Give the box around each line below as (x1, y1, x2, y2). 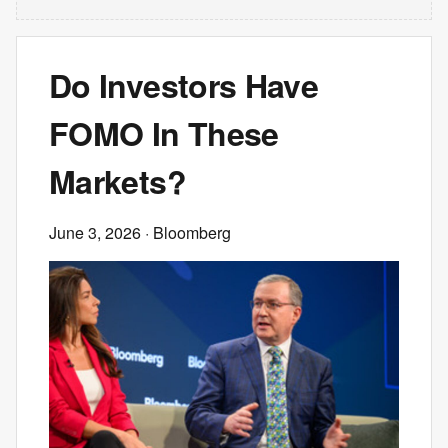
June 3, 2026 (49, 221, 141, 244)
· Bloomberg (141, 221, 231, 244)
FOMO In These (49, 110, 279, 156)
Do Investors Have (49, 62, 319, 108)
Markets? (49, 158, 186, 204)
